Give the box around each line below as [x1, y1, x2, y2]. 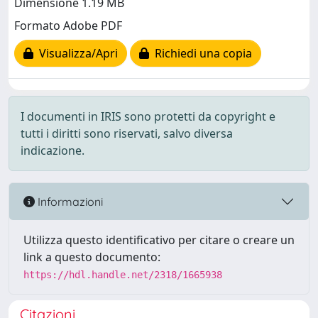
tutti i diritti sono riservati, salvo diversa [21, 126, 233, 141]
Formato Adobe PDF [14, 18, 122, 34]
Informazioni [35, 194, 103, 209]
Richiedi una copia [149, 45, 252, 62]
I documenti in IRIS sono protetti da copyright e [21, 109, 275, 124]
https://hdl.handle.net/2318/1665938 [23, 269, 222, 280]
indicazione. [21, 143, 84, 158]
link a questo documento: [23, 249, 160, 265]
